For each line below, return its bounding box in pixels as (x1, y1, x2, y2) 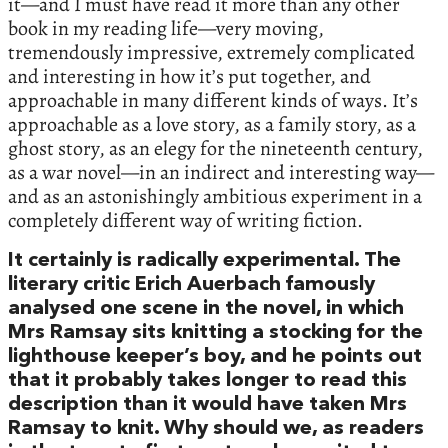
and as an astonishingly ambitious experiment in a (8, 182, 422, 210)
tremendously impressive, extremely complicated (8, 38, 415, 66)
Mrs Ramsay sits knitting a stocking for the (8, 322, 423, 343)
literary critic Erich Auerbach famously (8, 274, 375, 295)
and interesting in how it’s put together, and (8, 62, 371, 90)
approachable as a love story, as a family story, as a (8, 110, 416, 138)
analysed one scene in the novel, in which (8, 298, 404, 319)
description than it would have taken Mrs (8, 394, 407, 415)
